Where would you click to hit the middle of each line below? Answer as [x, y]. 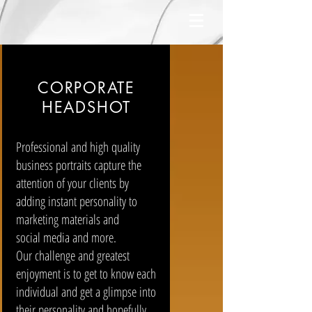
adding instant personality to [76, 201]
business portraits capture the [78, 165]
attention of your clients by [72, 183]
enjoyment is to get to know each [86, 274]
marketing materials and [67, 219]
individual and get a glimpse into [86, 292]
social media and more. [66, 237]
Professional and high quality [78, 147]
